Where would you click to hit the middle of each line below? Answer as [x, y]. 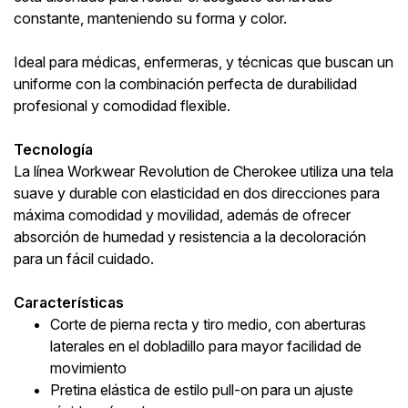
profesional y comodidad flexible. [122, 105]
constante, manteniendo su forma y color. [150, 18]
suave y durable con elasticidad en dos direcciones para [197, 193]
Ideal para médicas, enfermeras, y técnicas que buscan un [204, 61]
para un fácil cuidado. [84, 258]
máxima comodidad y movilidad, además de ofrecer [182, 214]
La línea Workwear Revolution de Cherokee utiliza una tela [204, 171]
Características [69, 302]
